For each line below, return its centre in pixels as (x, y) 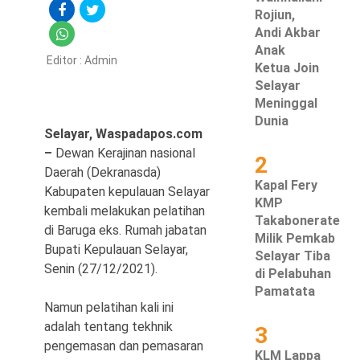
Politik (45, 66)
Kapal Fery (286, 185)
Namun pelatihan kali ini (109, 307)
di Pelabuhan (293, 274)
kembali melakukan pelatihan (125, 211)
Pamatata (285, 291)
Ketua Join (287, 68)
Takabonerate (298, 221)
